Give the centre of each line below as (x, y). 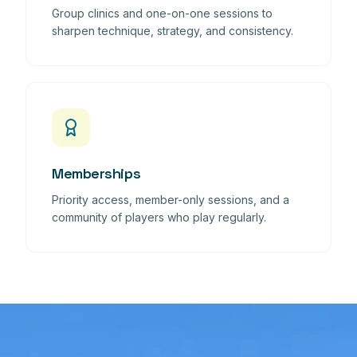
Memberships (96, 173)
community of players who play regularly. (159, 217)
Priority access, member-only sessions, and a (171, 199)
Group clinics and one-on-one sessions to (162, 13)
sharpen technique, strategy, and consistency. (173, 30)
